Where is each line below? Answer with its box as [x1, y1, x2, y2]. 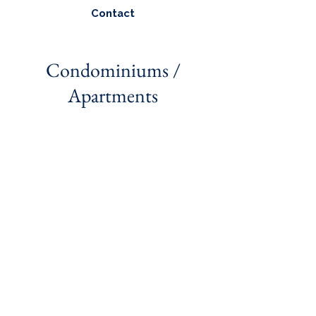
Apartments [68, 83, 158, 108]
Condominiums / [45, 57, 181, 83]
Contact [91, 7, 135, 19]
